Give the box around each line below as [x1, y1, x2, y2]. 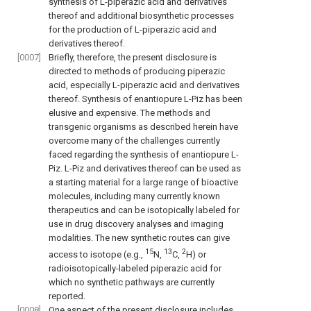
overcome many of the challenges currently [49, 135, 220, 146]
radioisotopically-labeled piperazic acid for [49, 262, 221, 274]
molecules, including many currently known [49, 190, 220, 201]
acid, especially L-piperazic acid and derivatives [49, 79, 239, 90]
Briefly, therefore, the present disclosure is [49, 51, 217, 62]
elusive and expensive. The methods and [49, 107, 210, 118]
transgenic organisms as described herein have [49, 121, 238, 132]
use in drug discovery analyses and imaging [49, 218, 224, 229]
